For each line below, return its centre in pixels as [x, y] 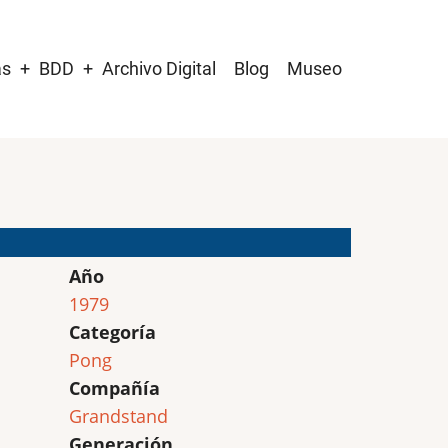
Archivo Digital [159, 68]
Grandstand [118, 416]
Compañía [114, 388]
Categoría [112, 332]
